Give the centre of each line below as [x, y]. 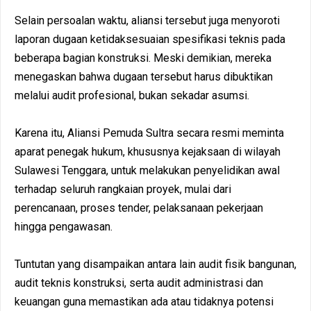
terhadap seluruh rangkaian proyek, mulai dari [123, 189]
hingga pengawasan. [64, 226]
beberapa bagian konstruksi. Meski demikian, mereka [143, 58]
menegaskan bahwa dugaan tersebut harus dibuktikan [144, 76]
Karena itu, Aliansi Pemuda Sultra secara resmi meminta [149, 133]
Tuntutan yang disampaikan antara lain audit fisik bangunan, [155, 264]
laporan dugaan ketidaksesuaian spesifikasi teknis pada [150, 39]
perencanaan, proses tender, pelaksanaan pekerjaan [139, 208]
